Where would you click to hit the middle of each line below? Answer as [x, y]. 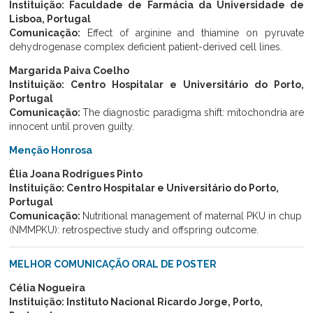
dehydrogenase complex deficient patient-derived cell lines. [146, 47]
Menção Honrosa [51, 151]
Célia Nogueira [48, 288]
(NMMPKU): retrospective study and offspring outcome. [134, 230]
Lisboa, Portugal [50, 19]
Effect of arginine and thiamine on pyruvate [192, 33]
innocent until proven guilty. [72, 127]
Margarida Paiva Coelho [70, 71]
